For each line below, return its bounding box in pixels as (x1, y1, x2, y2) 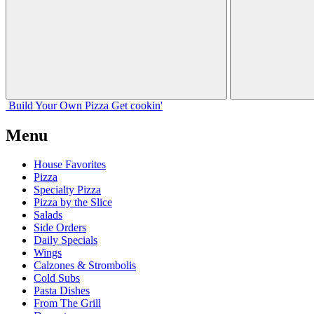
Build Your (8, 99, 57, 111)
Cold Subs (34, 272, 80, 285)
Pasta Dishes (34, 285, 90, 297)
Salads (34, 209, 62, 221)
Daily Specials (34, 234, 97, 247)
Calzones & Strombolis (34, 259, 136, 272)
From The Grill (34, 297, 101, 310)
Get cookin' (111, 99, 163, 111)
